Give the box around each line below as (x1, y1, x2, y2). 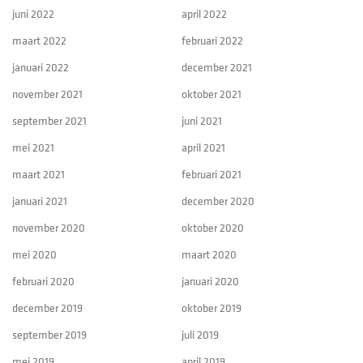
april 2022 (181, 6, 227, 21)
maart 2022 (12, 33, 66, 48)
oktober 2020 (181, 220, 244, 235)
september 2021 (12, 113, 87, 128)
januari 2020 (181, 274, 239, 288)
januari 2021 (12, 194, 67, 208)
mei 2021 (12, 140, 54, 155)
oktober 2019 (181, 301, 241, 315)
